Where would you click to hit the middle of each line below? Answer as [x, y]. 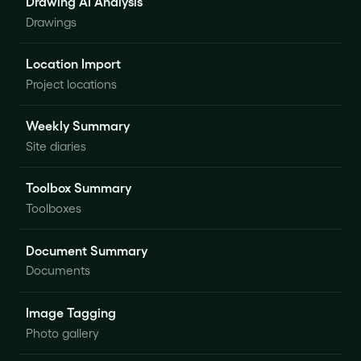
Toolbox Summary [79, 188]
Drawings [51, 21]
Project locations [71, 83]
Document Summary [87, 250]
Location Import [73, 64]
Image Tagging [71, 312]
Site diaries [56, 146]
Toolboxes [54, 208]
